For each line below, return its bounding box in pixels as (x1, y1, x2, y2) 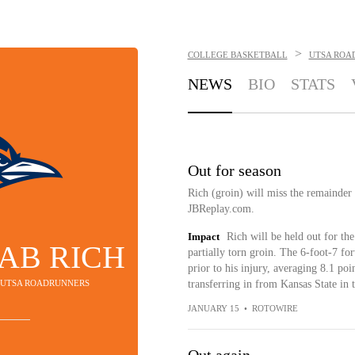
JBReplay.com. (187, 203, 254, 215)
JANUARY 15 (187, 303, 239, 313)
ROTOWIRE (251, 303, 298, 313)
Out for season (187, 162, 281, 179)
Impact (187, 231, 219, 242)
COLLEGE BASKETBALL (187, 50, 288, 59)
